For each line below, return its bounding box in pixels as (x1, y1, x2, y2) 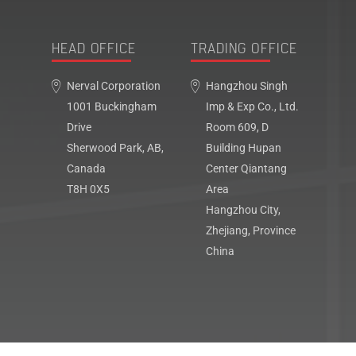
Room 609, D (206, 121, 269, 135)
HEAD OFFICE (52, 40, 136, 59)
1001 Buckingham (67, 100, 157, 114)
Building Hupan (206, 141, 281, 156)
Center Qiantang (206, 162, 287, 176)
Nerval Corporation (67, 79, 161, 94)
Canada (67, 162, 106, 176)
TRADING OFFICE (191, 40, 297, 59)
